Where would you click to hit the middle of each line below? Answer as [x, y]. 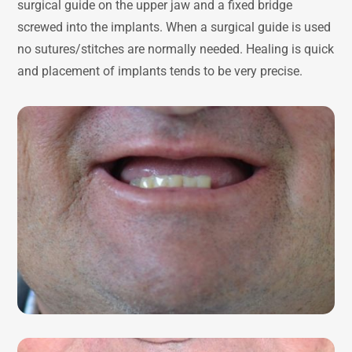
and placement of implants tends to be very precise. [160, 71]
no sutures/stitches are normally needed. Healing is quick [176, 49]
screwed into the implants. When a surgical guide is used [174, 27]
